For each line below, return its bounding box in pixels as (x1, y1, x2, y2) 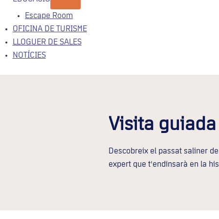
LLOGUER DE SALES (12, 38, 82, 47)
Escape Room (25, 12, 73, 21)
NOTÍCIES (12, 51, 46, 60)
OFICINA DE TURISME (12, 25, 87, 34)
